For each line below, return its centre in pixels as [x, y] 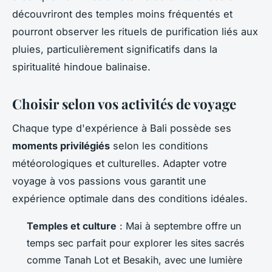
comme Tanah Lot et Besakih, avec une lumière [134, 260]
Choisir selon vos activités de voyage [124, 104]
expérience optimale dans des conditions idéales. [130, 199]
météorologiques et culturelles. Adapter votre [120, 164]
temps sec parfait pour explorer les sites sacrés [135, 243]
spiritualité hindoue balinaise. [81, 66]
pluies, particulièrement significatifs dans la [115, 49]
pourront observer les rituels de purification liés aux [135, 31]
